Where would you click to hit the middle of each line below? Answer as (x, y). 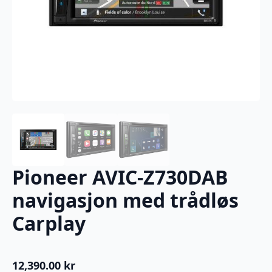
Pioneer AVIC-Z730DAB (120, 177)
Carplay (49, 223)
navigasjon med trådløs (125, 200)
